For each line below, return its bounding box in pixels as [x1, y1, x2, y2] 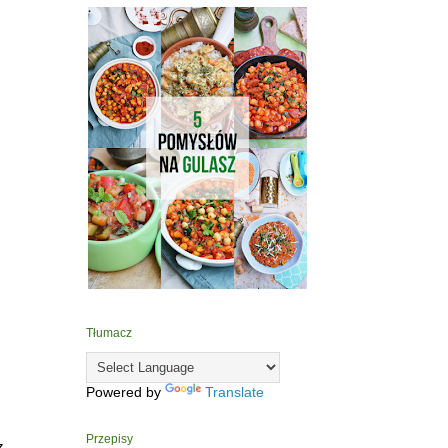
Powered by [86, 384, 165, 401]
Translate [205, 384, 264, 401]
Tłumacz [86, 326, 132, 341]
